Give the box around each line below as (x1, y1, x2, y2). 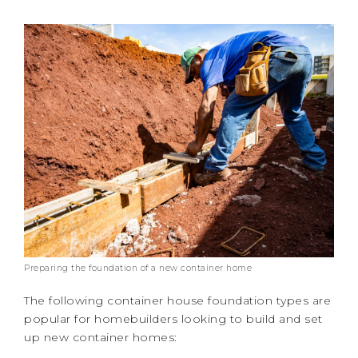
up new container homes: (24, 329, 177, 344)
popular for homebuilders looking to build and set (24, 311, 323, 326)
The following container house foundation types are (24, 292, 331, 308)
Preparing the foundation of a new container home (24, 262, 252, 273)
